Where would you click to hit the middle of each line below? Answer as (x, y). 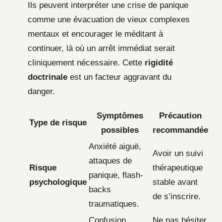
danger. (41, 91)
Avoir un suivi (178, 153)
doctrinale (48, 77)
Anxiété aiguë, (115, 146)
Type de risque (58, 122)
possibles (120, 130)
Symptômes (120, 115)
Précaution (180, 115)
